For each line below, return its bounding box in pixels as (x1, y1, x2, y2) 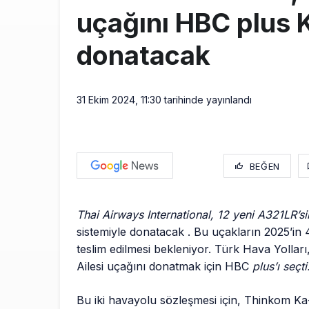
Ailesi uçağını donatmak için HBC (77, 259, 253, 274)
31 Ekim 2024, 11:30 (77, 94, 161, 106)
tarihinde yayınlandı (161, 94, 252, 106)
